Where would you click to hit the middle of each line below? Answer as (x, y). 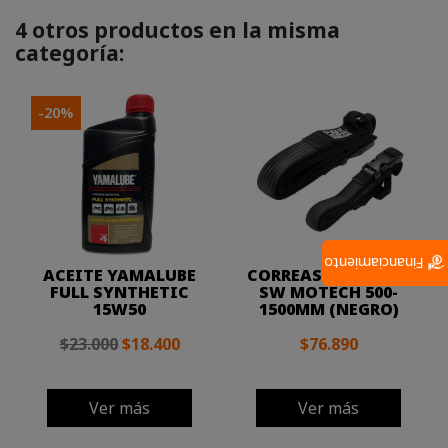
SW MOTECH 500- (328, 291)
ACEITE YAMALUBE (119, 274)
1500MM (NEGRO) (328, 308)
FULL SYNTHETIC (119, 291)
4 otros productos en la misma (177, 29)
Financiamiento (376, 263)
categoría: (69, 52)
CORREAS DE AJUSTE (328, 274)
